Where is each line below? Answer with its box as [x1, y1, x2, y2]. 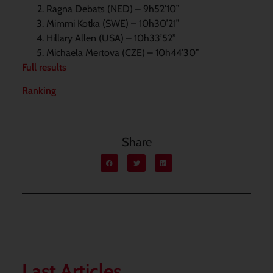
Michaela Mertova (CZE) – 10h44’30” [46, 46, 199, 58]
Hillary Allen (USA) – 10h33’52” [46, 32, 176, 44]
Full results [21, 61, 66, 73]
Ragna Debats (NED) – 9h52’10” [46, 2, 180, 15]
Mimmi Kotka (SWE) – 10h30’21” [46, 17, 180, 29]
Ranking [21, 85, 56, 97]
